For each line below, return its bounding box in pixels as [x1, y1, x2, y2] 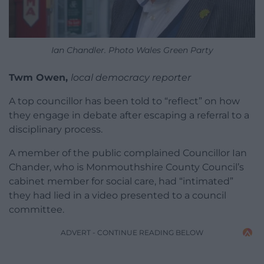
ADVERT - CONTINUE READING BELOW [61, 227, 203, 237]
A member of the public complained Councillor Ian [9, 147, 247, 159]
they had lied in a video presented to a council [9, 189, 226, 201]
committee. [9, 203, 64, 215]
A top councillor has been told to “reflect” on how [9, 95, 240, 107]
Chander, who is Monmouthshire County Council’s [9, 161, 244, 173]
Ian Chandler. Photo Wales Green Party [51, 44, 213, 55]
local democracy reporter [71, 71, 191, 83]
